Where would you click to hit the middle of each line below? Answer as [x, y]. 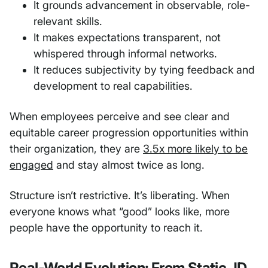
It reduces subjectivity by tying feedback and [144, 70]
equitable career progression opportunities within [129, 133]
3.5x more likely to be [195, 149]
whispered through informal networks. [125, 54]
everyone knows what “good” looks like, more [120, 212]
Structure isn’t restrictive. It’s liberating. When [120, 196]
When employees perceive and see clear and [120, 117]
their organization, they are [76, 149]
